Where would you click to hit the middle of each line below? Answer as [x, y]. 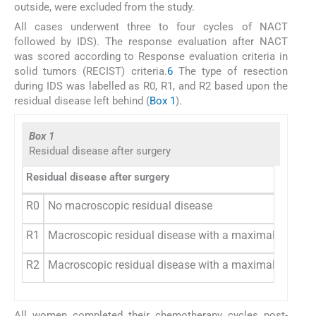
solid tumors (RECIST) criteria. [91, 72]
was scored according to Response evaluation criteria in [151, 57]
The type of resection [230, 72]
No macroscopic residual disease [130, 205]
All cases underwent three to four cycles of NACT [151, 27]
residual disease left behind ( [82, 101]
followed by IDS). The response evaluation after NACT [151, 42]
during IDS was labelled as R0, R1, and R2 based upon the [151, 86]
